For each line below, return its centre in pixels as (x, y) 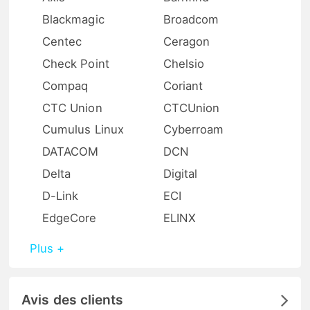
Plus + (47, 248)
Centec (62, 41)
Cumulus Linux (83, 130)
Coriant (183, 85)
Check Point (76, 63)
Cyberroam (193, 130)
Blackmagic (73, 19)
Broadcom (191, 19)
